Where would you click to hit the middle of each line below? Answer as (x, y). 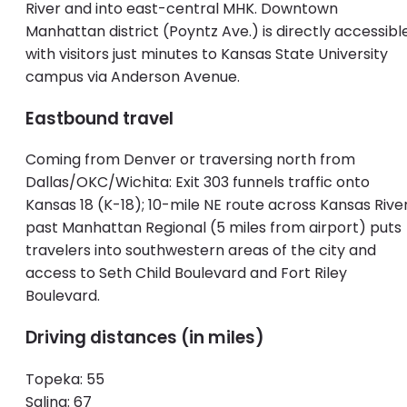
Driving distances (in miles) (145, 338)
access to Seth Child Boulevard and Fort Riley (186, 273)
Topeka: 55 (67, 379)
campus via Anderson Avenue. (133, 76)
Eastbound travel (99, 118)
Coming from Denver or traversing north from (190, 160)
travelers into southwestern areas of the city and (201, 251)
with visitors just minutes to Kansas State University (207, 54)
